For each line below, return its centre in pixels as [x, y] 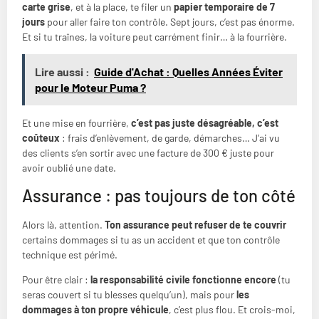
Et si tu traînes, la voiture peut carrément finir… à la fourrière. [155, 36]
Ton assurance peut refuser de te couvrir [195, 224]
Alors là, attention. [63, 224]
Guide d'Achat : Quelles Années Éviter [188, 72]
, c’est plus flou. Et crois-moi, [232, 310]
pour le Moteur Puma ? [90, 88]
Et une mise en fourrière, [77, 123]
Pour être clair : [56, 280]
